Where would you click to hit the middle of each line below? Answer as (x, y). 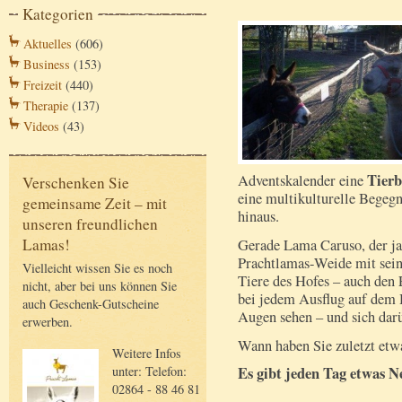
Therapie (46, 106)
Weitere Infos (147, 353)
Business (47, 65)
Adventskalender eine (302, 180)
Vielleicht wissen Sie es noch (97, 268)
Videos (41, 127)
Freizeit (43, 85)
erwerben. (48, 322)
